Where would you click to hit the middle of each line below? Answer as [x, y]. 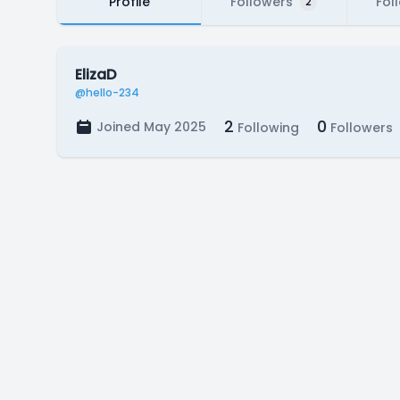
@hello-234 [107, 92]
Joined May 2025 [151, 127]
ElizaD [96, 75]
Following [267, 128]
